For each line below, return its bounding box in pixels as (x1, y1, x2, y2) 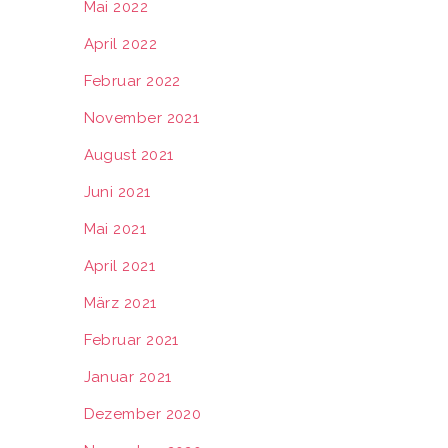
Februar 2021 (83, 331, 179, 349)
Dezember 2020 (83, 405, 202, 423)
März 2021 (83, 294, 157, 312)
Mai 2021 (83, 220, 147, 238)
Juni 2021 (83, 183, 151, 201)
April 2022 (83, 35, 157, 53)
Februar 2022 (83, 72, 181, 90)
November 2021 (83, 109, 200, 127)
